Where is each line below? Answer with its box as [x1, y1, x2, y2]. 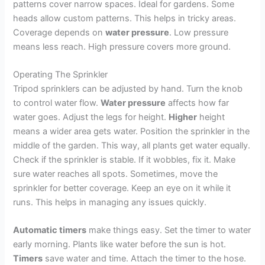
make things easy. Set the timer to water [86, 225, 251, 236]
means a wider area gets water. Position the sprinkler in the [13, 126, 250, 137]
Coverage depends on [13, 27, 106, 38]
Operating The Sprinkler [13, 69, 108, 80]
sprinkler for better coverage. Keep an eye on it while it [13, 183, 231, 194]
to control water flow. [13, 98, 101, 109]
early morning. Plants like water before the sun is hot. [13, 239, 227, 250]
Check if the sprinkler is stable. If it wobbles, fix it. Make [13, 154, 236, 166]
